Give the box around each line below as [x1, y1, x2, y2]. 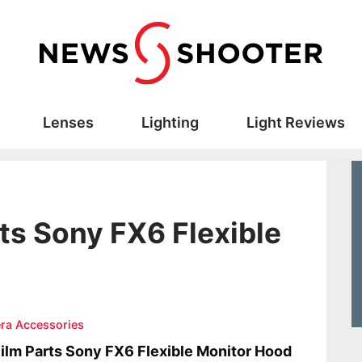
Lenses [42, 114, 94, 132]
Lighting [141, 114, 199, 132]
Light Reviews [246, 114, 345, 132]
